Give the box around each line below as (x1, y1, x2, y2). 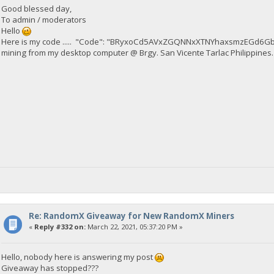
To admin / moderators (1, 13, 87, 25)
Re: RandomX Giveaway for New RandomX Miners (28, 210, 234, 221)
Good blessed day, (1, 2, 72, 14)
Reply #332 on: (34, 221, 86, 231)
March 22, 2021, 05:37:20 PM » (85, 221, 183, 231)
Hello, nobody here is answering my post (1, 251, 155, 263)
